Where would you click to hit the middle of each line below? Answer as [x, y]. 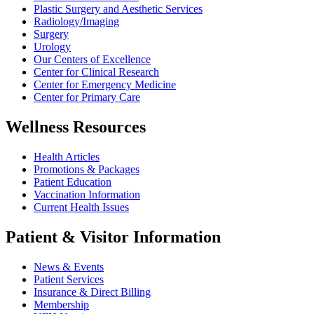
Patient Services [69, 279]
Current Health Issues [81, 207]
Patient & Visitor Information [113, 237]
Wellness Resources [76, 127]
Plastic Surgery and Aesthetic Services [118, 8]
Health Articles [67, 156]
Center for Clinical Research [96, 71]
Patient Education [73, 182]
